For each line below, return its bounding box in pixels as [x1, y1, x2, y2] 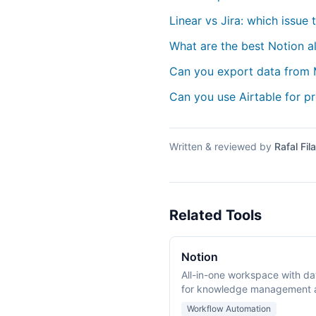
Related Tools [169, 207, 262, 224]
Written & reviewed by [169, 140, 274, 152]
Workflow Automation [187, 303, 271, 314]
